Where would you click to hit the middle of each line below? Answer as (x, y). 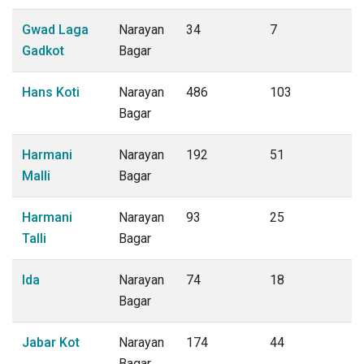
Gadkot (43, 51)
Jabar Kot (51, 342)
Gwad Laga (55, 30)
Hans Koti (51, 92)
